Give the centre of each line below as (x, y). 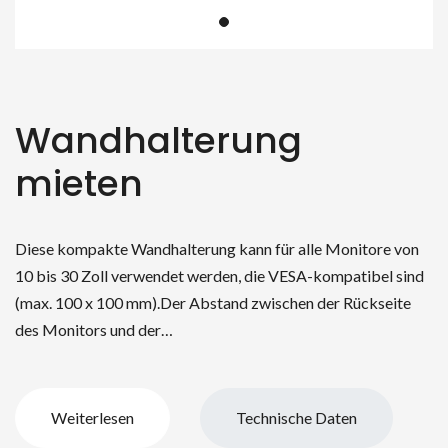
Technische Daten (296, 417)
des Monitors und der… (94, 329)
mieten (79, 183)
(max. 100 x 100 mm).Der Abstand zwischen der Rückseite (213, 302)
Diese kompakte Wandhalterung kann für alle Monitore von (217, 248)
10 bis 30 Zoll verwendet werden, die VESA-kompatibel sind (219, 275)
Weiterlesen (92, 417)
